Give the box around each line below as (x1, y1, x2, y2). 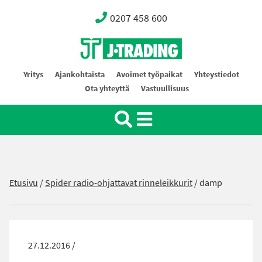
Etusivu (9, 177, 38, 189)
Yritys (23, 69, 43, 80)
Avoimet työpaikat (116, 69, 182, 80)
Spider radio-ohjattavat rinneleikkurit (45, 177, 192, 189)
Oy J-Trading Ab (78, 68, 140, 80)
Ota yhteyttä (85, 83, 129, 94)
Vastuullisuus (141, 83, 189, 94)
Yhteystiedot (194, 69, 239, 80)
